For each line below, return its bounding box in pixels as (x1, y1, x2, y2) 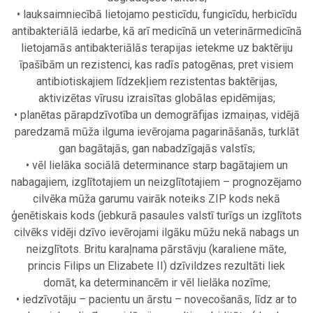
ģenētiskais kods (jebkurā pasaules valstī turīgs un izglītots (11, 209, 302, 223)
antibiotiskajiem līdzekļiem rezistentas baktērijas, (36, 75, 277, 89)
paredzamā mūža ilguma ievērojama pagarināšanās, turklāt (14, 125, 299, 139)
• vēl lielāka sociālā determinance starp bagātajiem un (25, 159, 288, 173)
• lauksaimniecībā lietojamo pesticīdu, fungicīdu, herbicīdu (16, 8, 297, 22)
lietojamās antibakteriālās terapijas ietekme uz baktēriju (20, 41, 293, 55)
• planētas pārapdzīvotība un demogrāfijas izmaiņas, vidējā (13, 108, 300, 122)
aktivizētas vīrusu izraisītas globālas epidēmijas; (38, 92, 275, 105)
